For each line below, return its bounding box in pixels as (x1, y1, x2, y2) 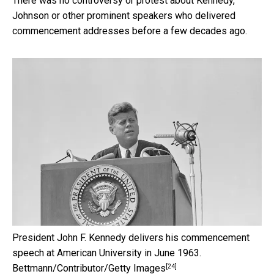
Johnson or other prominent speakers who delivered (12, 9, 235, 21)
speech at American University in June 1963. (12, 247, 201, 259)
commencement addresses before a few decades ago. (12, 24, 247, 37)
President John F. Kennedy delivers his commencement (12, 232, 250, 244)
